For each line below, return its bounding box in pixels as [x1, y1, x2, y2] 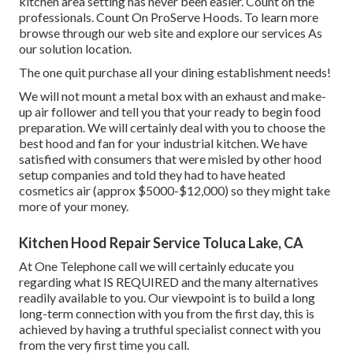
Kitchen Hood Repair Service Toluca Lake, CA [19, 233, 303, 251]
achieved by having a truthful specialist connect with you [19, 321, 321, 336]
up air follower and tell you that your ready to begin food [19, 103, 321, 119]
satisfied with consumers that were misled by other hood [19, 150, 321, 166]
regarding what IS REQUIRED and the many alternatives [19, 273, 318, 289]
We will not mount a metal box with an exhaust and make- [19, 87, 326, 103]
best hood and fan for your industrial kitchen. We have [19, 135, 307, 150]
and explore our [173, 24, 262, 40]
